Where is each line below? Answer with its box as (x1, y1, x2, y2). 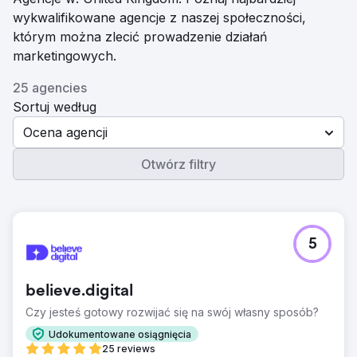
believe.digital (25, 283, 133, 300)
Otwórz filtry (141, 156, 216, 172)
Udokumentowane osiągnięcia (49, 328, 191, 340)
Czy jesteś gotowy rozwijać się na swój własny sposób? (25, 305, 319, 319)
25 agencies (13, 80, 87, 96)
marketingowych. (13, 48, 116, 64)
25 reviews (102, 343, 155, 355)
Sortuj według (13, 99, 96, 115)
